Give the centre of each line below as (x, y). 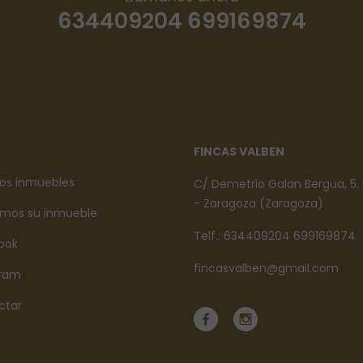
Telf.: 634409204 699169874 (275, 236)
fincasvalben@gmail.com (266, 268)
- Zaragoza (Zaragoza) (258, 203)
